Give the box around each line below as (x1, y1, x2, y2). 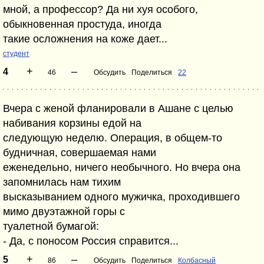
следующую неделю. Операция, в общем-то (3, 132, 222, 144)
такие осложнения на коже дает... (3, 33, 167, 45)
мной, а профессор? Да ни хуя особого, (3, 4, 198, 15)
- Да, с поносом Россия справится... (3, 235, 179, 247)
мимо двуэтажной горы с (3, 206, 125, 217)
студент (3, 49, 29, 58)
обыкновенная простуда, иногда (3, 18, 161, 30)
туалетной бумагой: (3, 220, 99, 232)
